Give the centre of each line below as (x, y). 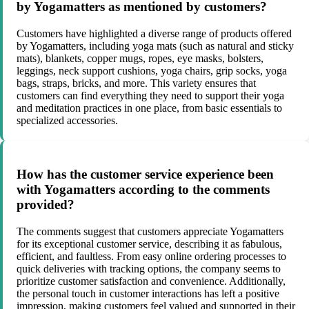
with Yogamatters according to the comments (143, 190)
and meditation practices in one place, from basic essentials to (149, 108)
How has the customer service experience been (145, 175)
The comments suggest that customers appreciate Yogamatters (150, 232)
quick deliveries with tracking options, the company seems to (149, 269)
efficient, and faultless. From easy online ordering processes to (151, 257)
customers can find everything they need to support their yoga (150, 95)
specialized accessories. (67, 120)
